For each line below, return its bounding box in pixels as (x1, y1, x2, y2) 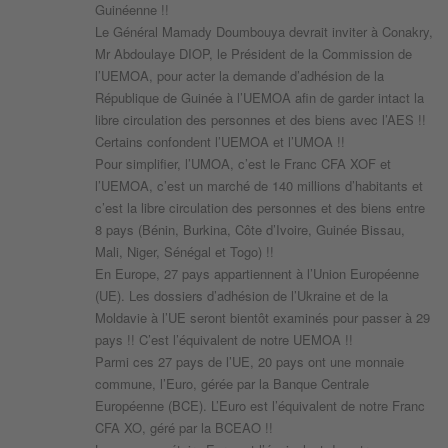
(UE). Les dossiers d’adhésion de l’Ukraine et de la (95, 286, 388, 306)
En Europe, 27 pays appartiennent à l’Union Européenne (95, 264, 419, 284)
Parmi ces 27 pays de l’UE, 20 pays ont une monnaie (95, 352, 404, 372)
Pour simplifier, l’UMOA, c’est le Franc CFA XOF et (95, 154, 391, 174)
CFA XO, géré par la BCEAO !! (95, 418, 273, 438)
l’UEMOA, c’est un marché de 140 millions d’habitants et (95, 176, 423, 196)
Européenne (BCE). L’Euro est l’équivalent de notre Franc (95, 396, 425, 416)
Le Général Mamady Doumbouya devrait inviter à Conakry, (95, 22, 433, 42)
